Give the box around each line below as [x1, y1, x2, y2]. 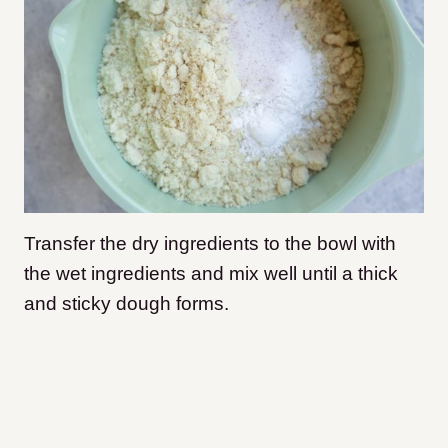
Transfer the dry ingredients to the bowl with [24, 232, 396, 254]
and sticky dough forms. [24, 292, 229, 314]
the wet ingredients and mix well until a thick [24, 262, 398, 284]
